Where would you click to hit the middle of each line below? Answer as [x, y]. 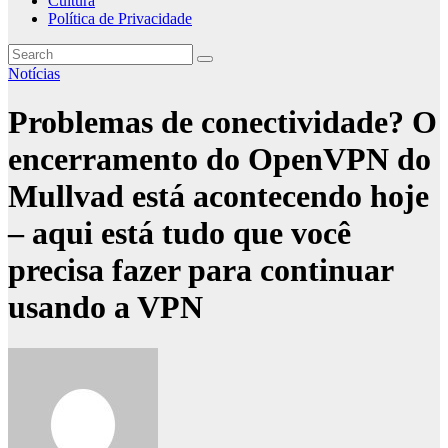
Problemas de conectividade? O [222, 122]
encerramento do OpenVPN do [219, 159]
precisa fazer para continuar [200, 270]
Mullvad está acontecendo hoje [218, 196]
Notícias [34, 73]
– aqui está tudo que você [179, 233]
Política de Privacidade [120, 18]
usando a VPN [105, 307]
